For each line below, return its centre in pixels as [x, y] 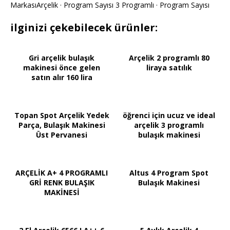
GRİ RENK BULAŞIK [62, 183]
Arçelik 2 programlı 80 [169, 58]
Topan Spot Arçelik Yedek [62, 116]
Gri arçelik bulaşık [62, 58]
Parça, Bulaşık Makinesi [62, 125]
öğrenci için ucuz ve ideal [169, 116]
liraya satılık [169, 68]
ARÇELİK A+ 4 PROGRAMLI [62, 173]
